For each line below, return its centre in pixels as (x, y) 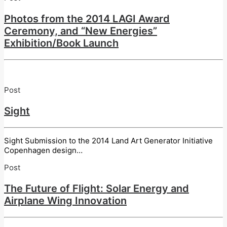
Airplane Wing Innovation (65, 200)
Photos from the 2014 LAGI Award (87, 18)
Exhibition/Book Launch (61, 43)
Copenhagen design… (43, 150)
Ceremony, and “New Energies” (81, 31)
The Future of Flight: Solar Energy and (97, 188)
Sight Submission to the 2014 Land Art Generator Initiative (108, 140)
